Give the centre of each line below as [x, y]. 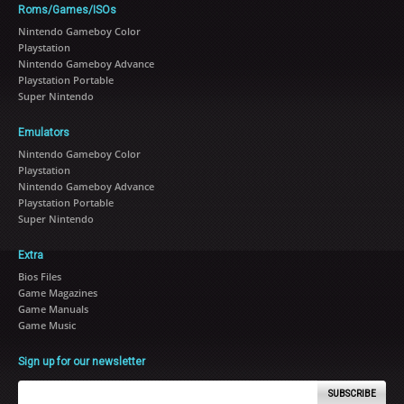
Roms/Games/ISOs [67, 10]
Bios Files [40, 276]
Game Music [47, 325]
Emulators [44, 133]
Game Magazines [58, 293]
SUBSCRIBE [352, 394]
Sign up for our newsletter [82, 362]
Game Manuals [53, 309]
